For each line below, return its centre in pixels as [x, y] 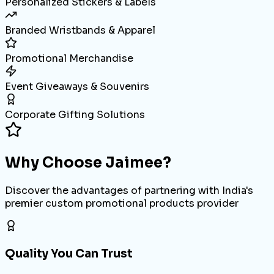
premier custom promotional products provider [122, 204]
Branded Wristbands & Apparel [80, 31]
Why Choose [55, 163]
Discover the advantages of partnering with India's [129, 191]
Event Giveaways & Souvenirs [77, 87]
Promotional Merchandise [69, 59]
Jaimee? [138, 163]
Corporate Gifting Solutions [75, 115]
